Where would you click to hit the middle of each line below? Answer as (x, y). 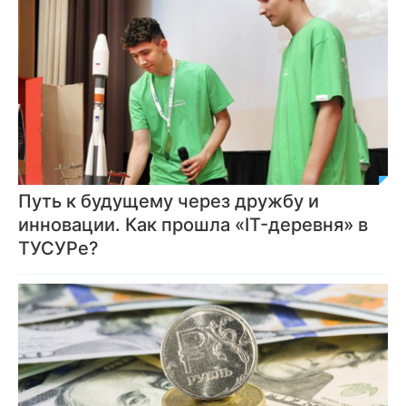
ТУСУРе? (58, 248)
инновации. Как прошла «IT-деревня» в (193, 224)
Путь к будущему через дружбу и (169, 201)
